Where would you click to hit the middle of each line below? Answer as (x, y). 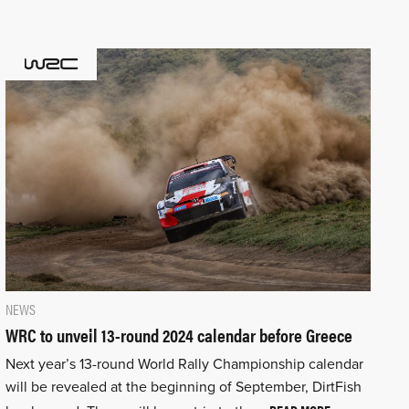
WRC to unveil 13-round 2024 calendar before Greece (178, 335)
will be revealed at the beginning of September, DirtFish (183, 388)
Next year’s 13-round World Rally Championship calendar (184, 365)
